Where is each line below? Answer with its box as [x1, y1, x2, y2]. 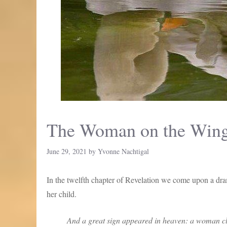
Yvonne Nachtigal [98, 146, 149, 156]
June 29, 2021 [47, 146, 87, 156]
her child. [47, 188, 77, 199]
